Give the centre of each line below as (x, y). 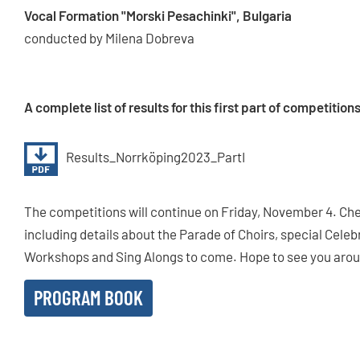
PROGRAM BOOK (88, 298)
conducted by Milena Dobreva (109, 38)
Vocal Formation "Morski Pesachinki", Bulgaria (158, 16)
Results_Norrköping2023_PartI (155, 157)
